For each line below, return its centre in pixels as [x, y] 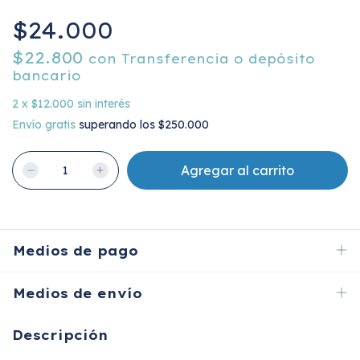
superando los [119, 125]
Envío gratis [44, 125]
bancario [47, 76]
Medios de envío [78, 293]
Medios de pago [76, 251]
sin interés [104, 104]
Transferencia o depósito [218, 59]
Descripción [60, 335]
